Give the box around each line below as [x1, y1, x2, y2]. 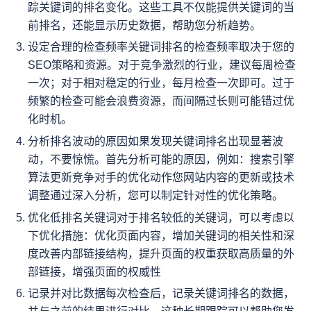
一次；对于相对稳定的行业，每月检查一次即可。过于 [28, 77, 294, 90]
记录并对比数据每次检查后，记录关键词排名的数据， [28, 287, 294, 300]
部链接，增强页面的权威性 [28, 265, 161, 278]
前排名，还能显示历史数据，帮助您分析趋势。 [28, 19, 261, 31]
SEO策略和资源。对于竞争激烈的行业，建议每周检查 [28, 59, 296, 72]
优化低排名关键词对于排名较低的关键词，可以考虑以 [28, 211, 294, 224]
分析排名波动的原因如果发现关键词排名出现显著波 [28, 135, 283, 147]
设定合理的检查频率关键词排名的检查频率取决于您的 [28, 41, 294, 53]
